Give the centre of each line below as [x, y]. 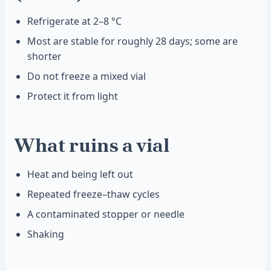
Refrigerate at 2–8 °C [74, 21]
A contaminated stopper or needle [106, 214]
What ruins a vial [92, 145]
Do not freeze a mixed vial [87, 76]
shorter [44, 56]
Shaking [46, 234]
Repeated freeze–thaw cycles [93, 194]
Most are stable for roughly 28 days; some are [132, 41]
